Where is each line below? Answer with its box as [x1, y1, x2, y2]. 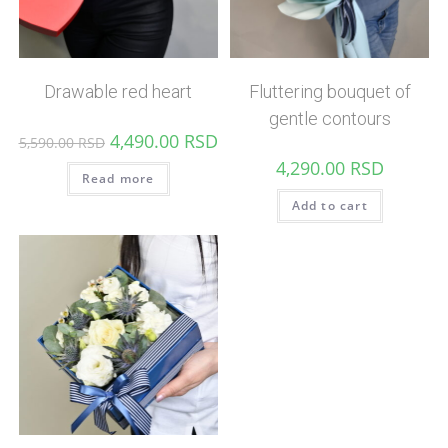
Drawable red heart [44, 80, 193, 102]
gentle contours [268, 107, 391, 129]
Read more [81, 169, 155, 187]
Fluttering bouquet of [248, 80, 411, 102]
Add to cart [291, 196, 368, 214]
